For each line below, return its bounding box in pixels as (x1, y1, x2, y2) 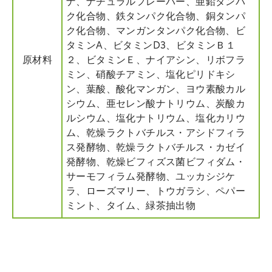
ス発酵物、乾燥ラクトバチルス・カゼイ (66, 143, 246, 154)
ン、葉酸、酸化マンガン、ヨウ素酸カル (66, 85, 246, 95)
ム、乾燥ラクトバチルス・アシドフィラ (66, 129, 246, 139)
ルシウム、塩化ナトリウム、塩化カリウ (66, 114, 246, 124)
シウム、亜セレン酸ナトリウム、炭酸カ (66, 100, 246, 110)
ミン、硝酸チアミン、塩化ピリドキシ (66, 70, 236, 81)
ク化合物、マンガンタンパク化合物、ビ (66, 27, 246, 37)
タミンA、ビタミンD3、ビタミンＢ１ (66, 41, 236, 52)
